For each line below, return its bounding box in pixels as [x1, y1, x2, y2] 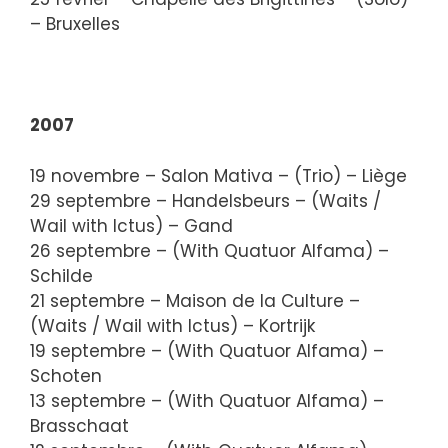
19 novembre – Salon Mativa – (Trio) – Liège [30, 163, 407, 188]
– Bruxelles [30, 12, 120, 36]
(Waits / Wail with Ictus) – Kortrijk [30, 313, 315, 338]
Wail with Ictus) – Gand [30, 213, 233, 238]
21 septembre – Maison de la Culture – [30, 288, 360, 313]
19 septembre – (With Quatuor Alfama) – [30, 338, 384, 363]
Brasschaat [30, 413, 129, 438]
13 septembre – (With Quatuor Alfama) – [30, 388, 384, 413]
